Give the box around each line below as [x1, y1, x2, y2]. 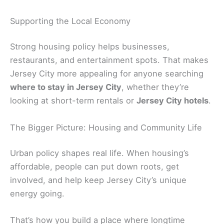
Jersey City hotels [136, 95, 208, 106]
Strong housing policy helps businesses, [10, 41, 169, 52]
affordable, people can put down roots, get [10, 161, 179, 172]
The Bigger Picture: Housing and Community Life [10, 122, 202, 132]
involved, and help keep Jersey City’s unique [10, 175, 186, 185]
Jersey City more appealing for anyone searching [10, 68, 203, 79]
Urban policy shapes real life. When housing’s [10, 148, 189, 158]
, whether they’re [121, 82, 189, 92]
